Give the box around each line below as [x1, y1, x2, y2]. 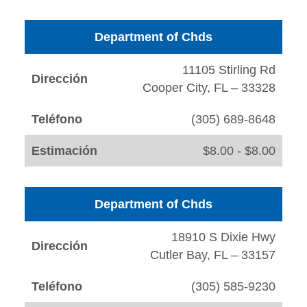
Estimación [32, 144, 97, 158]
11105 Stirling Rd [182, 63, 275, 77]
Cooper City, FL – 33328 [143, 81, 275, 95]
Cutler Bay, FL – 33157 [150, 248, 275, 262]
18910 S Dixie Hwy [171, 230, 275, 245]
